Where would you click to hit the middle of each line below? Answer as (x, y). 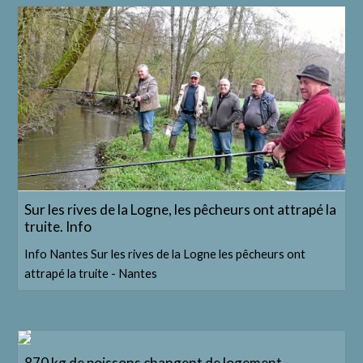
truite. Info (58, 226)
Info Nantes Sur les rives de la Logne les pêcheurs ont (165, 254)
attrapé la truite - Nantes (91, 273)
